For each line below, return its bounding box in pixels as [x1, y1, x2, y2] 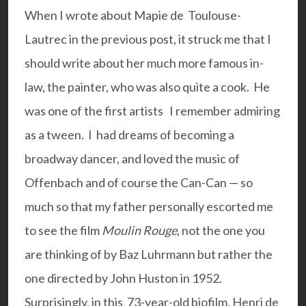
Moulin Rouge [102, 223, 177, 238]
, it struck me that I [173, 31, 273, 47]
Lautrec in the [25, 31, 99, 47]
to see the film [25, 223, 102, 238]
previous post [99, 31, 173, 47]
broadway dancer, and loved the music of [25, 151, 240, 167]
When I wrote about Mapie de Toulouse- [25, 8, 241, 23]
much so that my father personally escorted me [25, 199, 273, 214]
